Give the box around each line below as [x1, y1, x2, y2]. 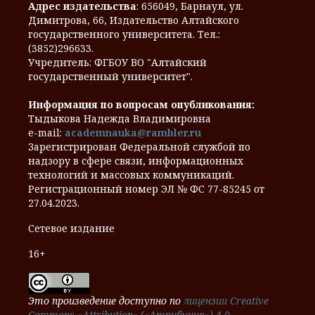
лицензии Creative [184, 294, 269, 308]
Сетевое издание [28, 221, 115, 236]
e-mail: [28, 126, 65, 140]
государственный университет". [28, 70, 193, 84]
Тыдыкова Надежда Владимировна [28, 112, 211, 126]
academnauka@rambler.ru [65, 126, 201, 140]
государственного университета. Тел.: [28, 27, 220, 41]
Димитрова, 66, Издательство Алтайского [28, 13, 239, 27]
